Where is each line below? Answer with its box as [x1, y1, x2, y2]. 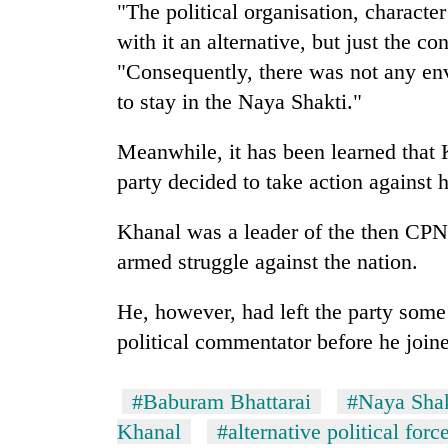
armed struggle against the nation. [117, 249, 418, 275]
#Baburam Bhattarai [132, 389, 311, 415]
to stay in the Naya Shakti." [117, 89, 362, 115]
